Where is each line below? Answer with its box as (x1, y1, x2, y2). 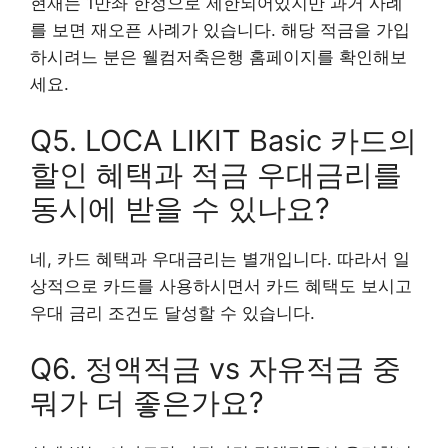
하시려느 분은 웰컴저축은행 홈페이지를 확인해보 (30, 47, 407, 68)
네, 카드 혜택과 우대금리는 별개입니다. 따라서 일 (30, 248, 410, 269)
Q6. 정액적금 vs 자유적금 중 (30, 351, 401, 387)
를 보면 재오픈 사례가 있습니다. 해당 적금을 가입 (30, 20, 410, 41)
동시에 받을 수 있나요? (30, 190, 330, 226)
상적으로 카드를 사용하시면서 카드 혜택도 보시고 (30, 275, 412, 296)
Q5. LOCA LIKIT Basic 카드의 (30, 122, 417, 158)
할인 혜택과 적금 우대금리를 (30, 156, 402, 192)
